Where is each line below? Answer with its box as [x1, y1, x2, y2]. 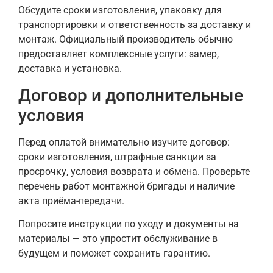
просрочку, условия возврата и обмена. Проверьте [18, 165, 250, 177]
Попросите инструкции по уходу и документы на [18, 218, 239, 230]
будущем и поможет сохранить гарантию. [18, 247, 210, 260]
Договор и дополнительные [18, 85, 243, 105]
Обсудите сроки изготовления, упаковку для [18, 4, 222, 16]
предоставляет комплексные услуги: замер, [18, 48, 219, 60]
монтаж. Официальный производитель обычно [18, 34, 233, 46]
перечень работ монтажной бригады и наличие [18, 180, 235, 192]
